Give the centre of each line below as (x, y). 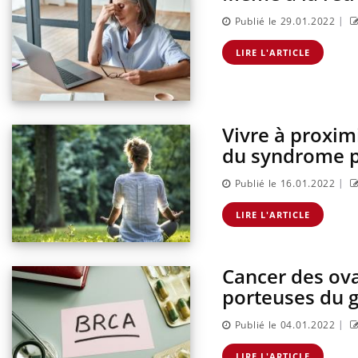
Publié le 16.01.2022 (285, 184)
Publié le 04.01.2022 (285, 325)
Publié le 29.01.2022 (285, 22)
